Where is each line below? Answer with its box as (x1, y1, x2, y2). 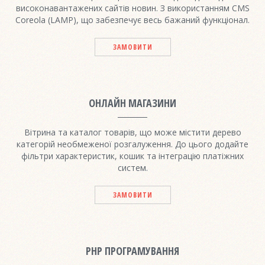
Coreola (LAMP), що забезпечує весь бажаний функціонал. (15, 14, 250, 25)
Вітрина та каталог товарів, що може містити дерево (24, 126, 241, 138)
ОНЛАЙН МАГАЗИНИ (89, 95, 176, 110)
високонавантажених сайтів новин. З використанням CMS (15, 2, 250, 14)
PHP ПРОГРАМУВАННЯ (86, 243, 179, 258)
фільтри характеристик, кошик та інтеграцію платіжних (21, 150, 244, 161)
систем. (117, 161, 148, 173)
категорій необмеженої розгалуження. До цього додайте (17, 138, 248, 150)
